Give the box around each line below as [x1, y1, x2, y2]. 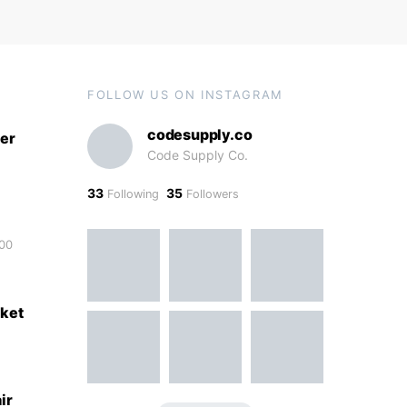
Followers [183, 186, 239, 201]
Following [104, 186, 159, 201]
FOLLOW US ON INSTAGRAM [87, 86, 283, 102]
